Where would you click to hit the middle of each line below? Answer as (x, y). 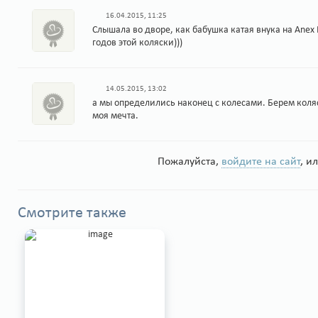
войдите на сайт (261, 162)
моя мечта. (115, 116)
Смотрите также (72, 214)
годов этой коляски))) (137, 43)
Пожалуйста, (189, 162)
